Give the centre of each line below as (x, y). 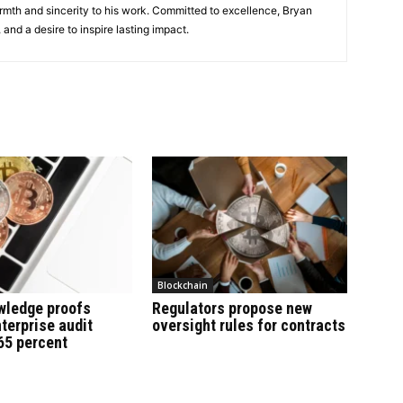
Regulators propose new (232, 309)
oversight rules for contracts (248, 326)
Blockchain (182, 286)
